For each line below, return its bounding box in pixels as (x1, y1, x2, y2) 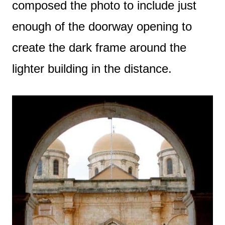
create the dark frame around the (12, 40, 186, 54)
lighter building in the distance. (12, 61, 172, 75)
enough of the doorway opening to (12, 19, 192, 33)
